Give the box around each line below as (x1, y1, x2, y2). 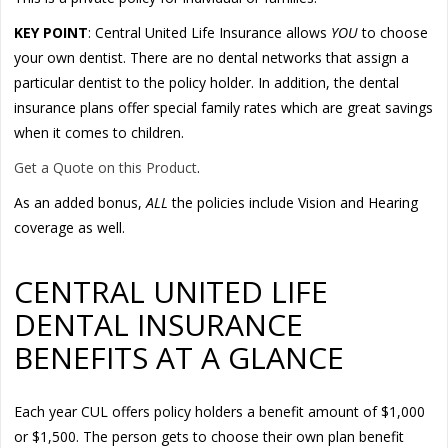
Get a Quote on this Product (14, 157, 198, 177)
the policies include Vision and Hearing (168, 192, 419, 212)
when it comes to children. (14, 122, 185, 142)
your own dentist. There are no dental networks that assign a (14, 47, 410, 67)
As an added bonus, (14, 192, 147, 212)
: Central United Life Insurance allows (88, 22, 332, 42)
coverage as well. (14, 217, 126, 237)
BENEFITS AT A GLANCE (14, 336, 345, 378)
